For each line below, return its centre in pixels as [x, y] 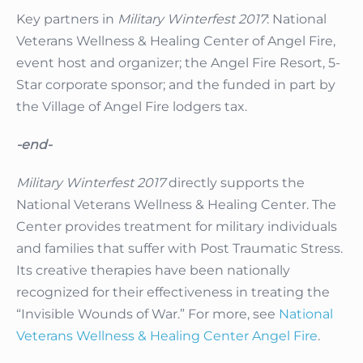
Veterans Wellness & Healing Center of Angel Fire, [176, 41]
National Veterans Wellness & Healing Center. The [176, 205]
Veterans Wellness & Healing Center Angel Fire [167, 336]
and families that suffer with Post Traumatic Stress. [179, 249]
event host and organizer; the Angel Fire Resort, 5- [178, 63]
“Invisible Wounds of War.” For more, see [147, 314]
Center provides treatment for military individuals [177, 227]
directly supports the [235, 183]
